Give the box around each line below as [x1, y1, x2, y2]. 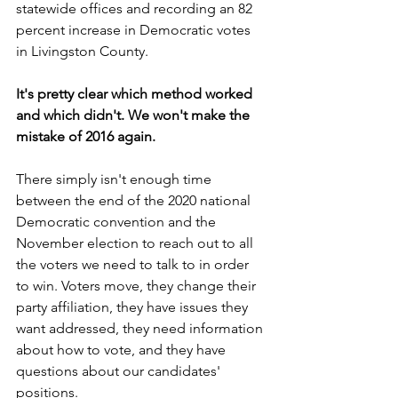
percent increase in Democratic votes [16, 21, 254, 38]
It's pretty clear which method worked [16, 85, 256, 102]
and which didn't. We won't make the [16, 107, 253, 123]
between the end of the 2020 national [16, 192, 254, 209]
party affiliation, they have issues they [16, 298, 251, 315]
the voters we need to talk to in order [16, 256, 252, 273]
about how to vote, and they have [16, 341, 229, 358]
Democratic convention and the [16, 213, 219, 230]
